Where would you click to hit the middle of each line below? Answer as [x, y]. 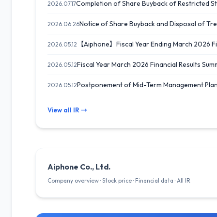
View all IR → [67, 110]
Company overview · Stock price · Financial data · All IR [119, 180]
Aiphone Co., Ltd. [79, 167]
